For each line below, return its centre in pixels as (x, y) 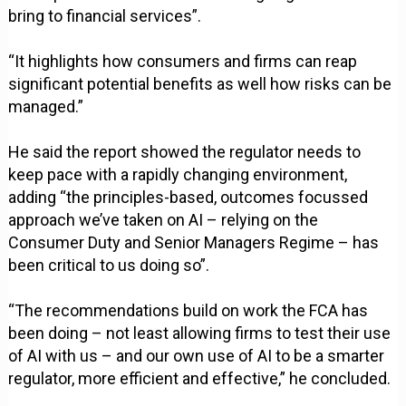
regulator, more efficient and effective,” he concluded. (200, 379)
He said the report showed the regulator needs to (185, 152)
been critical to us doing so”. (109, 266)
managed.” (46, 107)
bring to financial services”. (105, 16)
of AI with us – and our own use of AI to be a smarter (197, 356)
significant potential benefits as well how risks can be (200, 84)
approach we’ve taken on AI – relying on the (164, 220)
